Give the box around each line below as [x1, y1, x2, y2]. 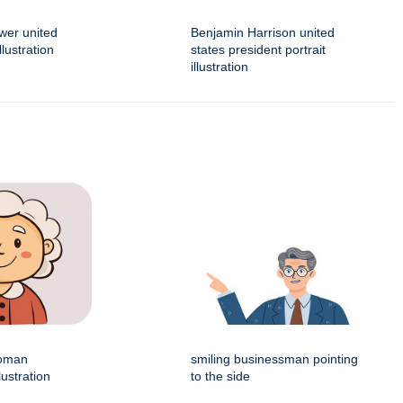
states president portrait [191, 42, 326, 58]
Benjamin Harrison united [191, 25, 335, 40]
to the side [191, 369, 250, 384]
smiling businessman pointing [191, 352, 358, 367]
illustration [191, 59, 248, 75]
